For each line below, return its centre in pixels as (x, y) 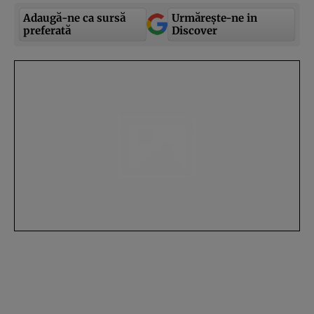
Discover (194, 30)
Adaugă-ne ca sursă (74, 18)
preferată (47, 30)
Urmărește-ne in (214, 18)
